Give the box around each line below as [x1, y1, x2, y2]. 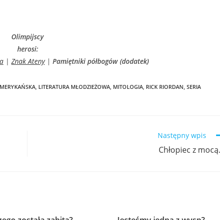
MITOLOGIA [113, 83, 143, 90]
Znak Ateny [11, 56, 45, 66]
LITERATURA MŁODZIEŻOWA [38, 83, 110, 90]
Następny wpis [158, 131, 206, 140]
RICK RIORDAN [146, 83, 184, 90]
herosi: [17, 44, 38, 54]
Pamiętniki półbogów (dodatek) [53, 56, 149, 66]
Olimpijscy [11, 32, 44, 41]
